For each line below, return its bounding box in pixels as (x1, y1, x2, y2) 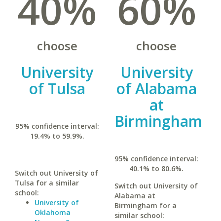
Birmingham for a (114, 201, 177, 210)
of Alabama (116, 78, 197, 99)
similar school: (114, 211, 164, 220)
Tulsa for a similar (15, 178, 79, 187)
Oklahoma (35, 208, 71, 217)
